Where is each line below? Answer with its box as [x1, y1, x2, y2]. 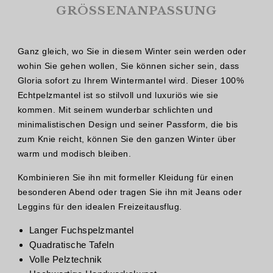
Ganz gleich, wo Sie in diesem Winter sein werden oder [17, 46, 246, 56]
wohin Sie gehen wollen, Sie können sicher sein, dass [17, 60, 239, 71]
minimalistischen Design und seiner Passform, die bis [17, 119, 238, 129]
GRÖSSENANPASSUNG [56, 4, 217, 18]
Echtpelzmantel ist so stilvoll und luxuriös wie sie [17, 90, 218, 100]
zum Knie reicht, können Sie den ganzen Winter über [17, 133, 236, 144]
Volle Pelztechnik [29, 254, 102, 265]
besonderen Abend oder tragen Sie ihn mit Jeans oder [17, 187, 242, 197]
